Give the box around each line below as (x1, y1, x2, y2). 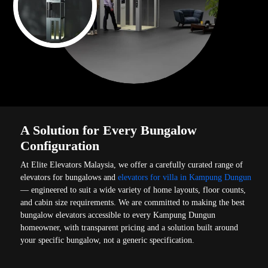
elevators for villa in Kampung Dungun (118, 172, 252, 182)
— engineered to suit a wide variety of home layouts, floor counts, (20, 185, 246, 194)
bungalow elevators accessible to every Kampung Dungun (20, 210, 216, 220)
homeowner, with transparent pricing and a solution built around (20, 223, 239, 232)
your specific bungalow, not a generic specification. (20, 235, 195, 245)
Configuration (20, 138, 100, 153)
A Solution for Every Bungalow (20, 122, 197, 138)
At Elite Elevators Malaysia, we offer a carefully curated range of (20, 160, 243, 169)
